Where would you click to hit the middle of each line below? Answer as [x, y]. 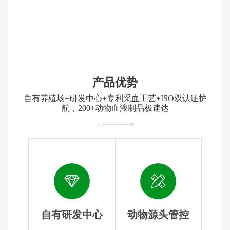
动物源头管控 [158, 214]
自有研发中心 [72, 214]
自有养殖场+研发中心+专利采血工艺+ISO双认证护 [115, 98]
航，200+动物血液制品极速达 [115, 108]
